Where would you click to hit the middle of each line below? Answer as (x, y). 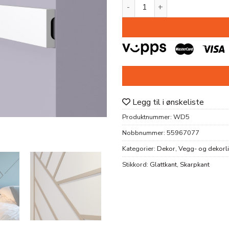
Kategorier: (140, 148)
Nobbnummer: (144, 133)
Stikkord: (136, 164)
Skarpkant (195, 164)
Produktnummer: (148, 117)
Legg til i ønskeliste (168, 102)
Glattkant (163, 164)
